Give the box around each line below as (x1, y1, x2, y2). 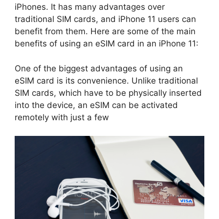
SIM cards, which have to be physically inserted (15, 88, 202, 98)
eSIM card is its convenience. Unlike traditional (15, 75, 198, 86)
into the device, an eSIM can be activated (15, 100, 178, 110)
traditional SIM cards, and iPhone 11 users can (15, 14, 196, 24)
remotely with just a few (15, 112, 109, 122)
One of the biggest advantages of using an (15, 63, 183, 73)
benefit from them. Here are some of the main (15, 26, 196, 37)
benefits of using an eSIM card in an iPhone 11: (15, 39, 198, 49)
